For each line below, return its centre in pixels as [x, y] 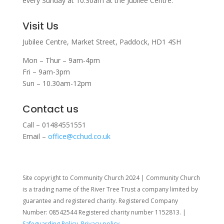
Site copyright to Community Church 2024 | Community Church [111, 178]
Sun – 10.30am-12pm [57, 83]
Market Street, [95, 42]
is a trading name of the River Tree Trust [79, 189]
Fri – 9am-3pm [46, 72]
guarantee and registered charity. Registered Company [100, 201]
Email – [35, 136]
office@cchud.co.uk [79, 136]
